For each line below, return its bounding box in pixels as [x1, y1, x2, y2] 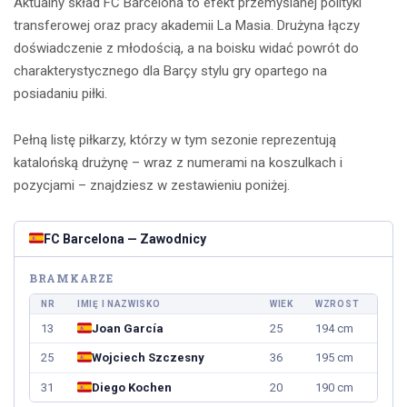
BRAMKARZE [29, 270, 114, 285]
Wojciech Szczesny [92, 351, 204, 365]
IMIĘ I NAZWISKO [77, 298, 161, 309]
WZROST [315, 298, 360, 309]
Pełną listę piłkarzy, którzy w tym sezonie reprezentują [14, 132, 336, 149]
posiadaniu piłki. [14, 85, 107, 103]
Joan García [92, 321, 164, 335]
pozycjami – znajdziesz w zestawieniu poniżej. [14, 177, 290, 194]
